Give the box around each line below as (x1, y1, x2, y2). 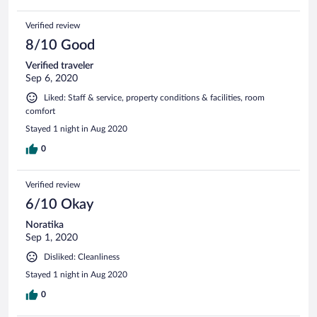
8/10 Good (25, 38, 95, 52)
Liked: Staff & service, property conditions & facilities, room (44, 93, 265, 102)
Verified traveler (25, 60, 93, 71)
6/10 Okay (25, 197, 93, 212)
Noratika (25, 219, 64, 230)
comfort (25, 106, 55, 115)
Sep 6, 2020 (25, 73, 78, 83)
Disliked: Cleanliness (44, 252, 120, 261)
